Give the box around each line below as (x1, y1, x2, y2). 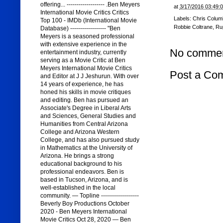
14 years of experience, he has (40, 81, 123, 88)
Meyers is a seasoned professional (40, 33, 134, 40)
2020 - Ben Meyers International (40, 208, 127, 216)
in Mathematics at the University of (40, 144, 132, 152)
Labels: (173, 15, 193, 22)
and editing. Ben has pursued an (40, 97, 128, 104)
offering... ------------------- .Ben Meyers (40, 1, 140, 8)
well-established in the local (40, 184, 115, 192)
